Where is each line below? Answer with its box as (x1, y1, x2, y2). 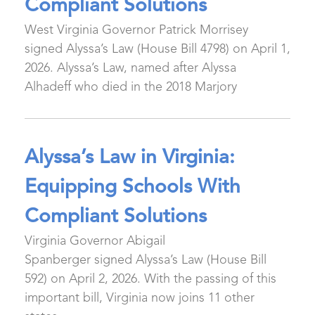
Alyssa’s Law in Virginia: (25, 148, 235, 168)
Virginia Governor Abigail (25, 235, 165, 247)
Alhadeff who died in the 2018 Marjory (25, 81, 237, 94)
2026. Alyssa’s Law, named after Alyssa (25, 62, 236, 75)
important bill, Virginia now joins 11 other (25, 292, 255, 304)
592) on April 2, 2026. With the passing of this (25, 273, 276, 285)
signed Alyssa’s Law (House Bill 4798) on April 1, (25, 43, 290, 56)
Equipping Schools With (25, 178, 240, 198)
